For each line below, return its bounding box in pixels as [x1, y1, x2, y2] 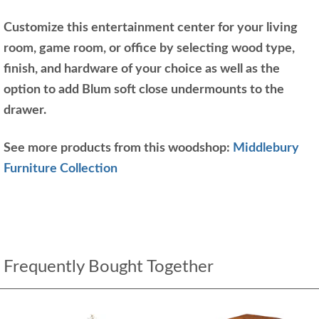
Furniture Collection [4, 162, 117, 175]
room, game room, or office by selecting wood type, [4, 41, 295, 55]
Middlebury [233, 141, 299, 155]
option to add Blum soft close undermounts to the [4, 83, 284, 96]
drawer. [4, 103, 49, 117]
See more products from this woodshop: [4, 141, 233, 155]
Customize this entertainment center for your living [4, 21, 298, 34]
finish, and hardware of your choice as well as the [4, 62, 280, 75]
